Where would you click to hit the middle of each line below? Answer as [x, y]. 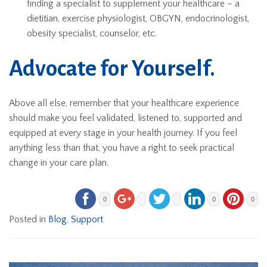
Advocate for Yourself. [112, 68]
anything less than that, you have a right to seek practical [122, 148]
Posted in [29, 219]
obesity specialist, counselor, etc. [92, 33]
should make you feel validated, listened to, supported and [125, 118]
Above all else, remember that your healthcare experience [124, 103]
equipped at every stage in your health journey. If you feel [123, 133]
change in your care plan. [59, 162]
